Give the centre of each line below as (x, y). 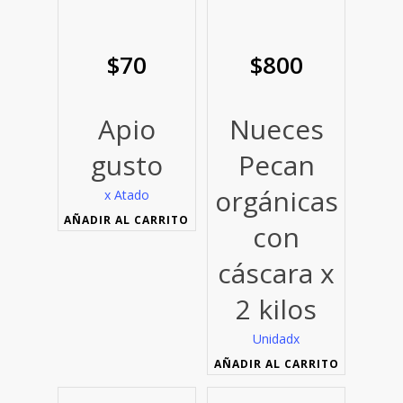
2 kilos (277, 309)
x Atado (126, 195)
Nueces (276, 130)
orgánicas (276, 201)
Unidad (273, 339)
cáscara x (277, 273)
